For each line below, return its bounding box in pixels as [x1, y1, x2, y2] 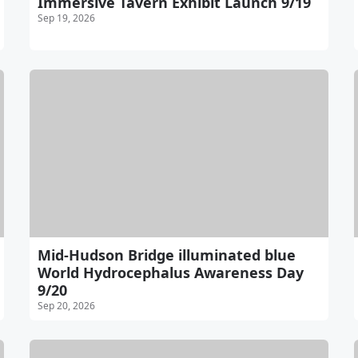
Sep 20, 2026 [38, 299, 96, 313]
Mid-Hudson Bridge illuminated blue [38, 245, 296, 265]
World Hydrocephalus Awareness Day [38, 263, 304, 283]
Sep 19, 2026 [38, 11, 96, 26]
